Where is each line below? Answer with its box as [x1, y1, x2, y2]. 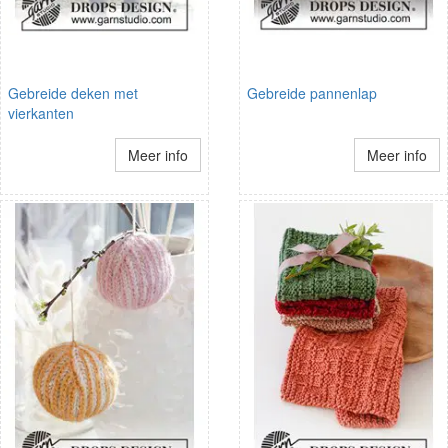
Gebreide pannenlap [247, 82, 377, 103]
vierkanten [8, 102, 74, 123]
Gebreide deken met [8, 82, 138, 103]
